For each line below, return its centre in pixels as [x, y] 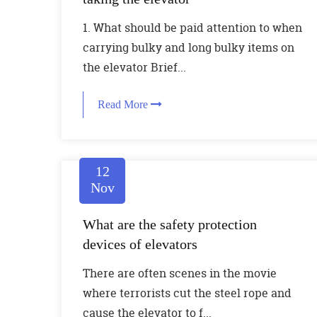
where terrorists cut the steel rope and [187, 293]
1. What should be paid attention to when [192, 28]
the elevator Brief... [134, 67]
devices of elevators [140, 244]
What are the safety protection [170, 224]
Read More [124, 104]
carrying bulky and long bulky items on [189, 47]
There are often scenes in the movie [180, 273]
